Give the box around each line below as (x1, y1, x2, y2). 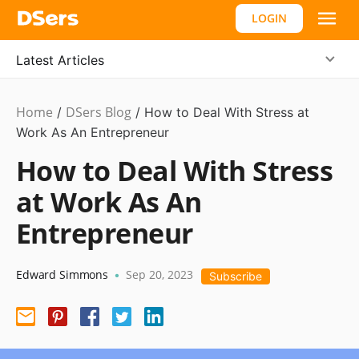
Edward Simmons (16, 267, 109, 282)
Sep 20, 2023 (126, 267, 194, 282)
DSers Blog (66, 103, 131, 121)
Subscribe (209, 269, 263, 283)
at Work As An (16, 184, 202, 220)
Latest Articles (16, 52, 104, 68)
